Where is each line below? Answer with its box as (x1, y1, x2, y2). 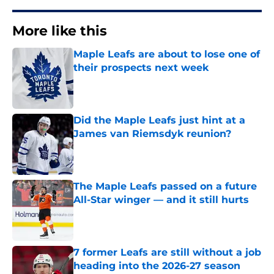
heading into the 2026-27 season (73, 260, 240, 272)
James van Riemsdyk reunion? (73, 128, 231, 140)
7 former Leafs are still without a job (73, 246, 261, 259)
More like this (12, 23, 107, 40)
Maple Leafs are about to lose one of (73, 48, 260, 61)
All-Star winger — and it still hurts (73, 194, 249, 206)
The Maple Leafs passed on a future (73, 180, 257, 193)
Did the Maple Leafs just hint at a (73, 114, 245, 127)
